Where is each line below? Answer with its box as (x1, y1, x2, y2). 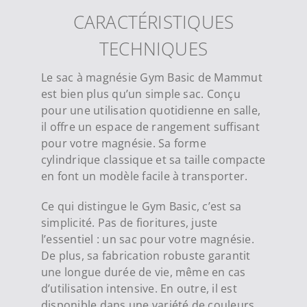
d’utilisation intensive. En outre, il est (40, 281, 237, 297)
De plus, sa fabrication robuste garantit (40, 248, 251, 264)
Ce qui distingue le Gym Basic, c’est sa (40, 199, 242, 214)
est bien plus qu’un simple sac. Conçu (40, 86, 241, 102)
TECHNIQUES (99, 36, 208, 62)
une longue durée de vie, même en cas (40, 265, 246, 280)
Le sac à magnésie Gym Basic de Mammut (40, 70, 262, 86)
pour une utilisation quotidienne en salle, (40, 103, 261, 119)
